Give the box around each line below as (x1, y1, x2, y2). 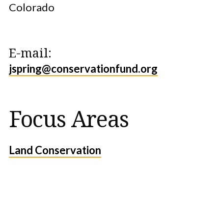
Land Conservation (9, 143, 101, 157)
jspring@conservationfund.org (9, 62, 158, 75)
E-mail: (9, 44, 52, 61)
